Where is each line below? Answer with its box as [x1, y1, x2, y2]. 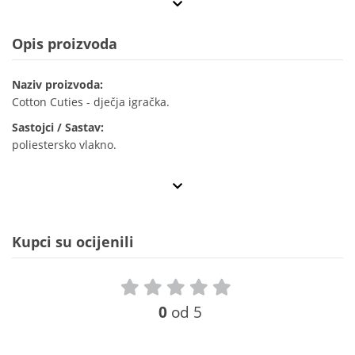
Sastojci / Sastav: [12, 120, 104, 136]
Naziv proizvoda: [12, 77, 103, 93]
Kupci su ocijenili [12, 232, 134, 252]
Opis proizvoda [12, 34, 117, 54]
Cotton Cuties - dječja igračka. [12, 94, 170, 110]
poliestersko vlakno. [12, 137, 116, 153]
